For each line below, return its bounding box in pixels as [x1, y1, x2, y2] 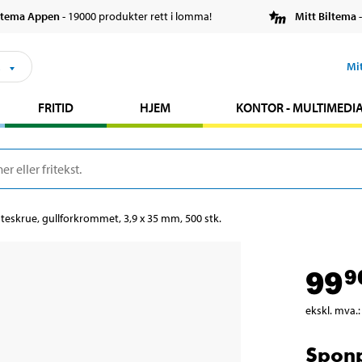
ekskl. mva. [305, 303, 358, 318]
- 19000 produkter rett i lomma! [59, 9, 212, 24]
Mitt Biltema [295, 9, 357, 24]
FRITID [37, 99, 74, 116]
